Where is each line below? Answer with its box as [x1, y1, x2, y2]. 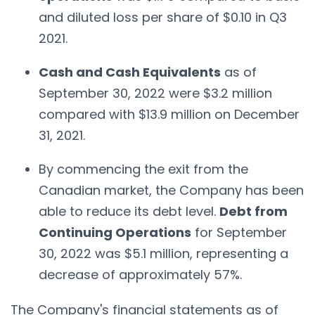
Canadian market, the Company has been [39, 181, 304, 199]
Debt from [219, 202, 288, 220]
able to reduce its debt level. [39, 202, 219, 220]
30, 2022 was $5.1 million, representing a [39, 244, 288, 262]
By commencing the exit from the [39, 160, 248, 178]
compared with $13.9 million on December [39, 105, 300, 123]
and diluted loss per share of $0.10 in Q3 [39, 8, 287, 26]
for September [191, 223, 287, 241]
